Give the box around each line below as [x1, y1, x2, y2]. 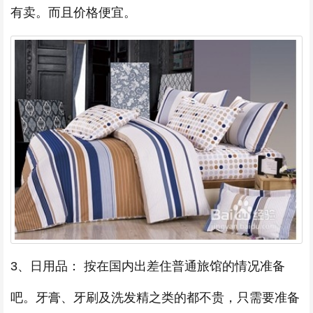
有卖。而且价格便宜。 [10, 6, 136, 20]
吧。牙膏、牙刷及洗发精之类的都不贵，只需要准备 [10, 291, 300, 305]
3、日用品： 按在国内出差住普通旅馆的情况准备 [10, 259, 285, 274]
